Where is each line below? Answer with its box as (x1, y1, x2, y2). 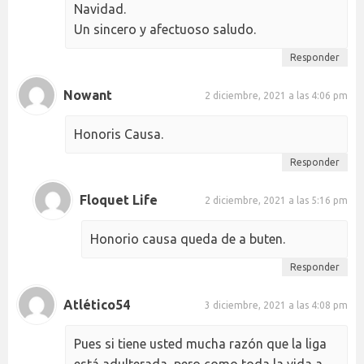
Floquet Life (80, 192, 158, 207)
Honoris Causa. (74, 127, 163, 142)
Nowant (63, 87, 112, 102)
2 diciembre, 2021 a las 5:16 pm (205, 194, 348, 206)
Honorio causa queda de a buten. (90, 232, 285, 247)
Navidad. (74, 2, 126, 17)
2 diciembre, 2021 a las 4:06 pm (205, 89, 348, 101)
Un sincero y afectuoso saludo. (74, 22, 256, 37)
